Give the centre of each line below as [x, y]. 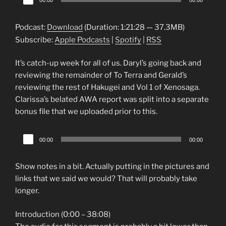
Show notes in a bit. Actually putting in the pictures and [112, 167]
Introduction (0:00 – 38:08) [63, 214]
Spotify [128, 40]
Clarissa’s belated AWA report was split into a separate [112, 100]
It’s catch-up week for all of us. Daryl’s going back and [108, 63]
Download [65, 27]
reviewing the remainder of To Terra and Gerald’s [101, 75]
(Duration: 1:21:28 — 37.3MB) [134, 27]
